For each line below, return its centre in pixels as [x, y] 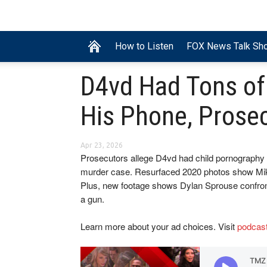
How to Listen [144, 46]
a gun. [92, 199]
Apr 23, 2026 [102, 145]
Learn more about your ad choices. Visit [159, 226]
